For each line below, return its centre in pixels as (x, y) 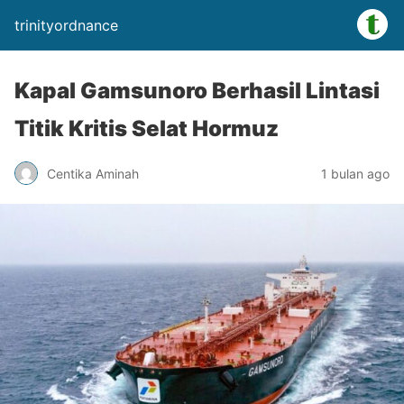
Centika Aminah (93, 173)
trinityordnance (66, 25)
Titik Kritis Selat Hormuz (147, 129)
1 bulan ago (355, 173)
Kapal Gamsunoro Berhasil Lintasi (197, 91)
